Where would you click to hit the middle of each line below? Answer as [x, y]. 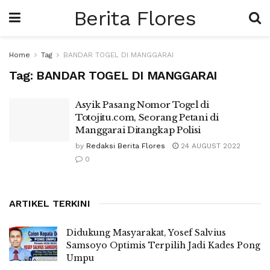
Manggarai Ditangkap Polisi [138, 130]
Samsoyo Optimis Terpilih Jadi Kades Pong [163, 245]
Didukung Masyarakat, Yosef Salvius [146, 233]
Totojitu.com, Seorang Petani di [147, 117]
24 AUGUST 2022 [209, 146]
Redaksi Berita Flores [126, 146]
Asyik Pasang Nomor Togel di [142, 105]
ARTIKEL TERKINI [50, 203]
